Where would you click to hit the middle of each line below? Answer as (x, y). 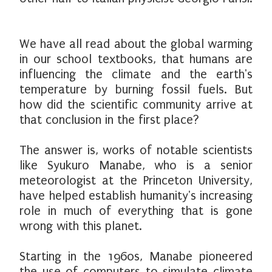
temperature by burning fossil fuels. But (136, 90)
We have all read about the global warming (136, 44)
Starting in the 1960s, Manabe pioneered (136, 257)
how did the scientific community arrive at (136, 105)
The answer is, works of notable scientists (136, 150)
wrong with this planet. (81, 226)
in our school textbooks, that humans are (136, 59)
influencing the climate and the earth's (136, 74)
